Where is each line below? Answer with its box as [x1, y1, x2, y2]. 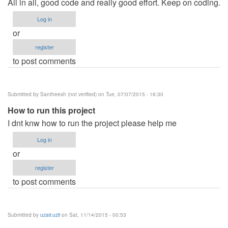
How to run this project [8, 104, 95, 116]
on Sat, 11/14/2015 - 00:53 [60, 211, 126, 218]
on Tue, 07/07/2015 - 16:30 [97, 90, 163, 98]
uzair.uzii [40, 211, 60, 218]
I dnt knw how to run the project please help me [8, 117, 177, 129]
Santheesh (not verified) [40, 90, 97, 98]
